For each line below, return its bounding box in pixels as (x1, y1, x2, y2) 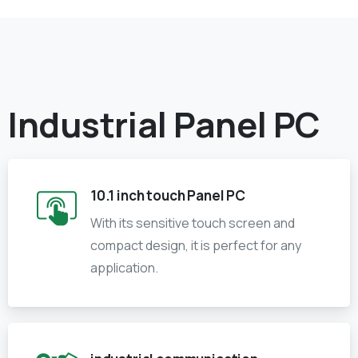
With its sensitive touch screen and (90, 214, 295, 233)
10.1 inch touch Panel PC (90, 186, 245, 205)
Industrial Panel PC (8, 101, 320, 149)
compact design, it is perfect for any (90, 237, 301, 255)
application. (90, 259, 158, 277)
